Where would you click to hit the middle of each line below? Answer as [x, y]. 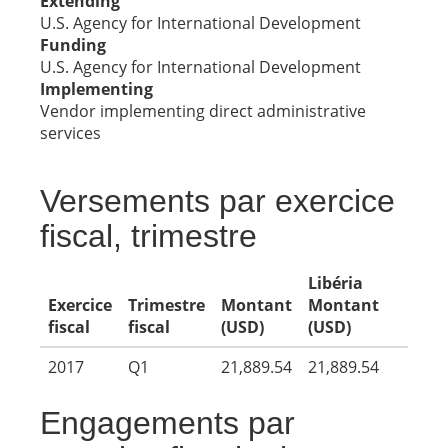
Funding [73, 45]
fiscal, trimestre [148, 236]
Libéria [335, 283]
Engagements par [167, 423]
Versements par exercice [217, 201]
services [70, 133]
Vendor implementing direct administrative [203, 111]
